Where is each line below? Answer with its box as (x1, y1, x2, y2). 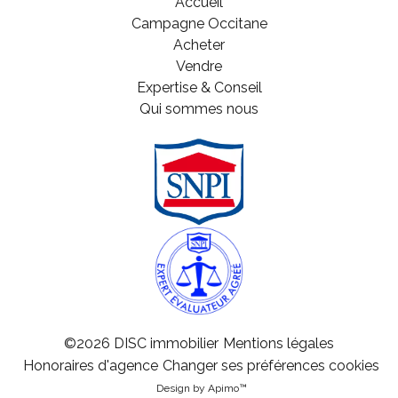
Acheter (173, 36, 225, 53)
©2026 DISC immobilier (64, 335, 219, 353)
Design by (155, 381, 208, 394)
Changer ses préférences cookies (163, 357, 379, 375)
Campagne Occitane (131, 14, 267, 32)
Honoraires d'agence (23, 357, 158, 375)
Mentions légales (223, 335, 334, 353)
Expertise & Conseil (136, 78, 262, 96)
